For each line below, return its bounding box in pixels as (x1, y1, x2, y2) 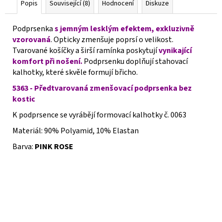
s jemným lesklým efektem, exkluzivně (55, 23, 194, 34)
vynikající (159, 45, 192, 56)
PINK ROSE (35, 141, 73, 152)
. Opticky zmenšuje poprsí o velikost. (51, 34, 173, 45)
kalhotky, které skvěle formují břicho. (12, 66, 138, 78)
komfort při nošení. (12, 55, 82, 67)
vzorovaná (12, 34, 51, 45)
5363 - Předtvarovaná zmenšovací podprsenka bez (12, 82, 192, 94)
